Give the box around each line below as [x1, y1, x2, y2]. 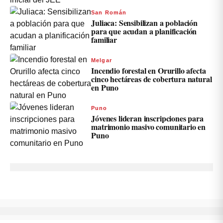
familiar [91, 34, 117, 46]
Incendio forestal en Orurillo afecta [91, 65, 206, 77]
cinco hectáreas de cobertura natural [91, 73, 212, 85]
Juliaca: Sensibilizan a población [91, 17, 198, 29]
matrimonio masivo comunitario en [91, 121, 206, 133]
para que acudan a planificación [91, 25, 197, 37]
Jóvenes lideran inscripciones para [91, 112, 204, 124]
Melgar [91, 57, 112, 64]
